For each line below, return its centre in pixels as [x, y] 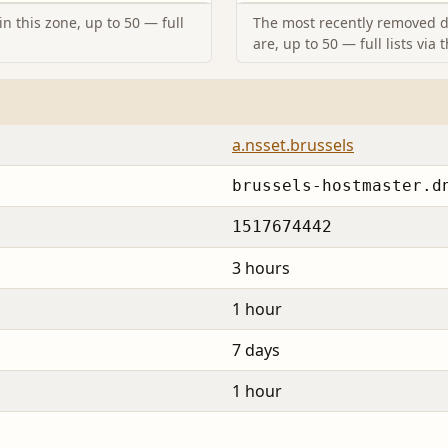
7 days [256, 350]
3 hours [261, 268]
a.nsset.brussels [293, 145]
